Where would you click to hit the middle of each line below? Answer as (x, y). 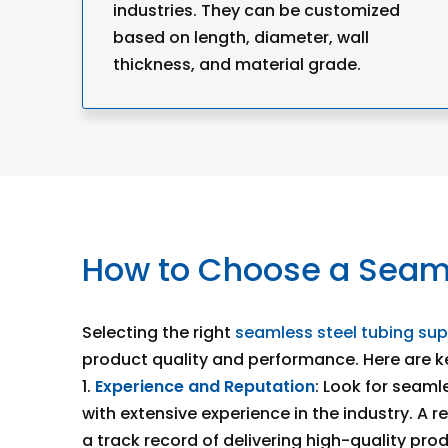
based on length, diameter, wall (241, 37)
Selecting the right (158, 332)
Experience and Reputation (205, 386)
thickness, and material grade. (237, 64)
